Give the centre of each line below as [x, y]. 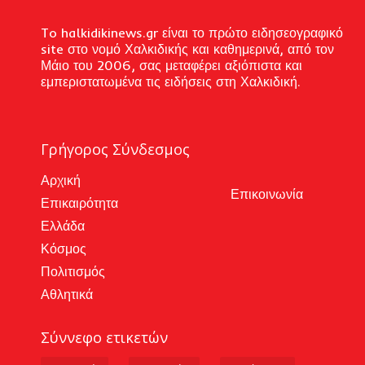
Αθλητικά [67, 294]
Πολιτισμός [73, 271]
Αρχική [61, 180]
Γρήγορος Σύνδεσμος [115, 149]
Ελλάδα [63, 225]
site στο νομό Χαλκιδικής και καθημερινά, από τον [187, 48]
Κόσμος [64, 248]
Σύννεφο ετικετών [104, 337]
